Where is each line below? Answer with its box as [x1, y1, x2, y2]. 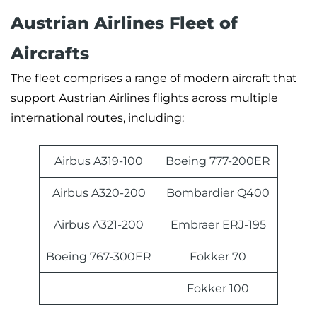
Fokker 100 [187, 282, 249, 296]
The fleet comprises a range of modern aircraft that [11, 71, 297, 86]
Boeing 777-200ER [166, 154, 270, 168]
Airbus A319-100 [54, 154, 143, 168]
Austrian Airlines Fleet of [11, 13, 238, 34]
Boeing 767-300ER [46, 250, 151, 264]
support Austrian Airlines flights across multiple [11, 91, 278, 105]
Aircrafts [11, 43, 89, 64]
